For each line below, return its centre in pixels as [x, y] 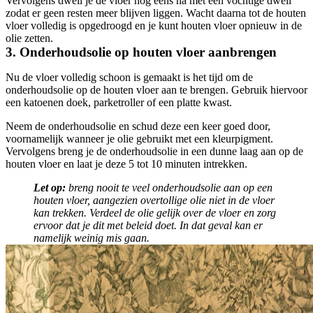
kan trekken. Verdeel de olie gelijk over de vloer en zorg [155, 213]
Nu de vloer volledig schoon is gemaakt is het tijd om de [129, 77]
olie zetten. [29, 38]
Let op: [51, 188]
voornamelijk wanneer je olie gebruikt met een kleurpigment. [139, 139]
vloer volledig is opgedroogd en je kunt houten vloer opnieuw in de [154, 26]
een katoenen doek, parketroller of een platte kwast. [119, 102]
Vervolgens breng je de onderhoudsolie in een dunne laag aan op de [154, 151]
